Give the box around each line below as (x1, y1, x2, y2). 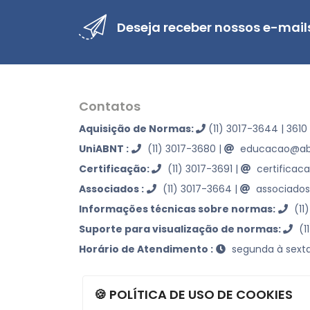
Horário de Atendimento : (79, 242, 213, 256)
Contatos (79, 98, 140, 115)
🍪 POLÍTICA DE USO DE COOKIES (94, 286, 293, 303)
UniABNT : (79, 142, 129, 156)
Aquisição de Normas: (79, 122, 196, 136)
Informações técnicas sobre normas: (79, 202, 275, 216)
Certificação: (79, 162, 152, 176)
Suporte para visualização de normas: (79, 222, 283, 236)
